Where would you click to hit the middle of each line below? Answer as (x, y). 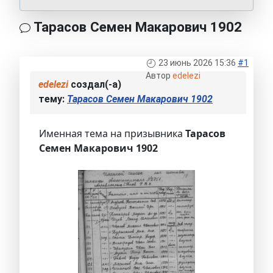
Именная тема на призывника (112, 134)
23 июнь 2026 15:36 (197, 63)
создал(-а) (95, 85)
